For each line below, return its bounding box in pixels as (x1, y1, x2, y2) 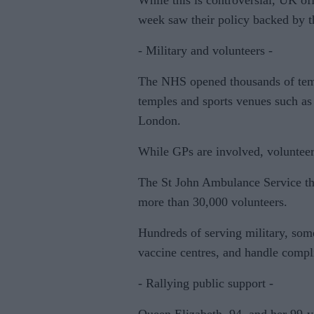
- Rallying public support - (138, 276, 273, 290)
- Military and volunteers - (138, 43, 273, 57)
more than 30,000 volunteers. (138, 195, 287, 209)
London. (138, 114, 181, 128)
